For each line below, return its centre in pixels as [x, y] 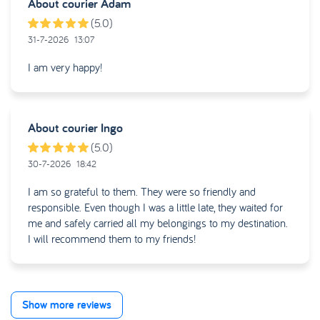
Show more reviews [67, 305]
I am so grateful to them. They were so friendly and [142, 192]
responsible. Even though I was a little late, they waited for [155, 207]
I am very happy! [65, 67]
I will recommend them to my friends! [112, 239]
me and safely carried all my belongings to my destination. [158, 223]
